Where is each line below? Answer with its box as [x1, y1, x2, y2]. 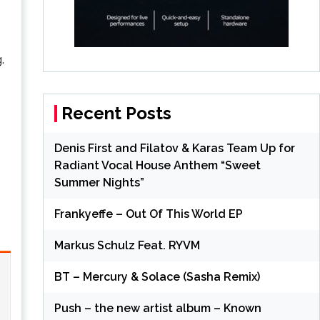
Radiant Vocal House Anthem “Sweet [54, 158, 261, 172]
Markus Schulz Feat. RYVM [54, 238, 200, 252]
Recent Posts [61, 102, 171, 124]
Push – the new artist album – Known [54, 301, 261, 315]
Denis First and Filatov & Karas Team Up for [54, 141, 295, 155]
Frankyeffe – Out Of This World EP [54, 206, 243, 221]
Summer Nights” [54, 175, 144, 189]
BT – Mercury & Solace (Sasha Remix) [54, 269, 260, 284]
